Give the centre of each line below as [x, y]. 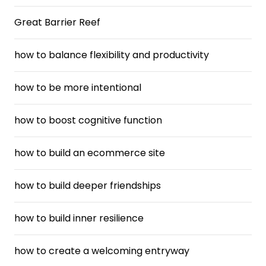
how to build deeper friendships [88, 186]
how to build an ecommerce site [90, 153]
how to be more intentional [78, 88]
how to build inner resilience [79, 218]
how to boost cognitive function [88, 120]
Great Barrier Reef [57, 22]
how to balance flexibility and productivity [112, 55]
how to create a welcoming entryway [102, 251]
